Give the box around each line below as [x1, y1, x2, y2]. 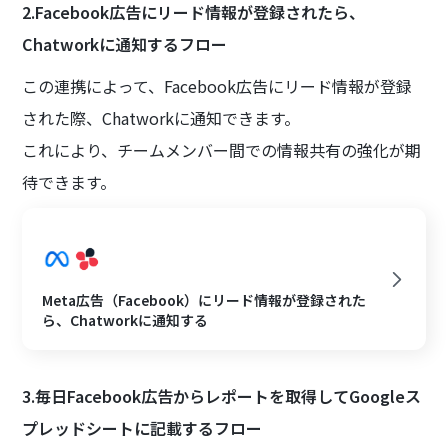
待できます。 [22, 170, 117, 195]
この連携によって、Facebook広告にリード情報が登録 [22, 74, 413, 99]
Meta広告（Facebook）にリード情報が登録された [42, 290, 367, 311]
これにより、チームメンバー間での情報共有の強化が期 [22, 138, 422, 163]
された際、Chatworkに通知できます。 [22, 106, 301, 131]
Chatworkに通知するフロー [22, 32, 228, 57]
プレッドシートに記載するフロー [22, 416, 263, 441]
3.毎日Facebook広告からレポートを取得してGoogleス [22, 384, 422, 409]
